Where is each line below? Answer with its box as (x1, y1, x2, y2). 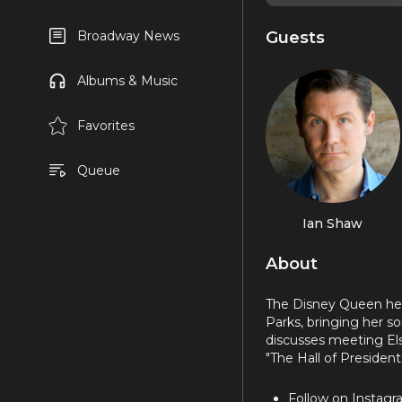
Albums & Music (76, 73, 178, 89)
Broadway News (76, 28, 179, 44)
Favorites (76, 118, 135, 134)
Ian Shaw (302, 214, 363, 232)
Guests (266, 26, 325, 48)
